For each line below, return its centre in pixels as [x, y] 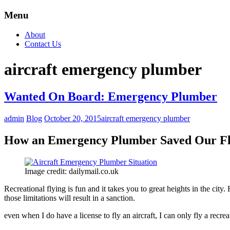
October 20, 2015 [73, 119]
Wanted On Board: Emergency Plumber [111, 97]
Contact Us [43, 44]
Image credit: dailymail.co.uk [72, 171]
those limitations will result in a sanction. [70, 198]
